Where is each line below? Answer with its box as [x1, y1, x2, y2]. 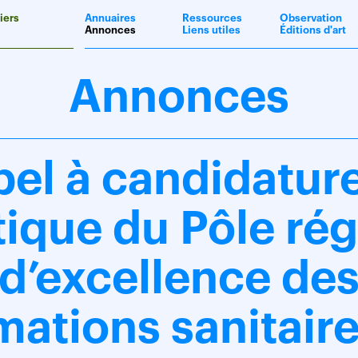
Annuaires [84, 13, 136, 23]
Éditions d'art [279, 25, 346, 35]
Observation [279, 13, 342, 23]
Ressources [181, 13, 242, 23]
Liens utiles [181, 25, 241, 35]
